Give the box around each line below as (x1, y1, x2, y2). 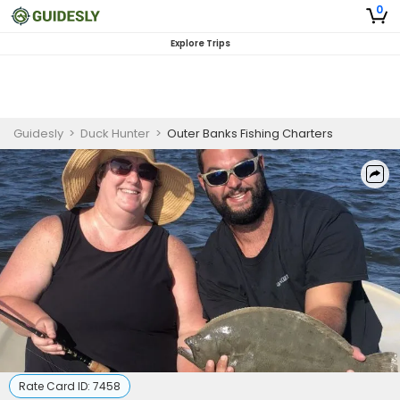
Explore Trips (170, 37, 230, 50)
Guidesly (13, 125, 63, 142)
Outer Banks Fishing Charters (167, 125, 333, 142)
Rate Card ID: (19, 379, 93, 394)
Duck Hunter (80, 125, 150, 142)
